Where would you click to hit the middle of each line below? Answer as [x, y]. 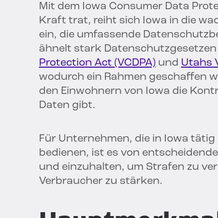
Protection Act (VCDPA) [97, 63]
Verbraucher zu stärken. [101, 182]
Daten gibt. [67, 106]
